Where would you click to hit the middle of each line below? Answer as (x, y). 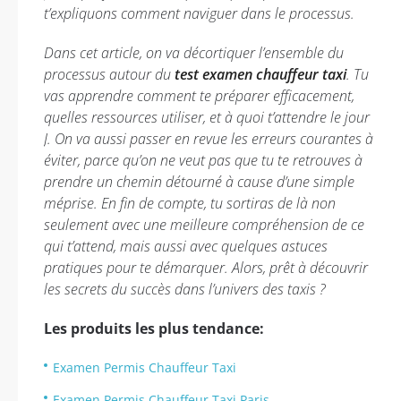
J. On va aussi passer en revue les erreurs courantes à (209, 139)
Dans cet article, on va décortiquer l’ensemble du (194, 53)
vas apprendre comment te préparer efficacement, (199, 96)
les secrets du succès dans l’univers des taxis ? (185, 289)
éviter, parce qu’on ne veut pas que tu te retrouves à (203, 160)
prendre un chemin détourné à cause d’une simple (199, 182)
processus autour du (109, 74)
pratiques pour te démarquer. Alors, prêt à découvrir (206, 268)
